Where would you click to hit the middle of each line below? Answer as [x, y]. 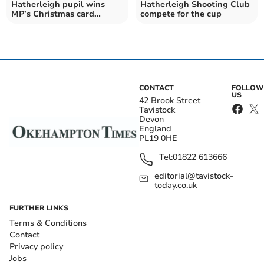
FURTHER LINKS [39, 208]
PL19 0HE [158, 138]
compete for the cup [181, 14]
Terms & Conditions [48, 223]
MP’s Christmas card [53, 14]
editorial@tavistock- [194, 176]
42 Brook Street [170, 100]
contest [27, 23]
